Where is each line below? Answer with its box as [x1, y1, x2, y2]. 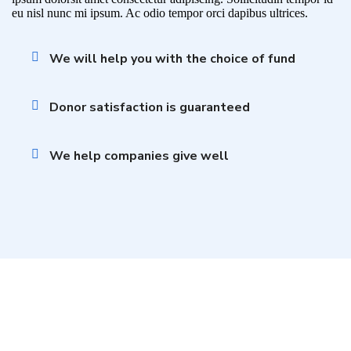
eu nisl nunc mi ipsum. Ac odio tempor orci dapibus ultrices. [12, 6, 308, 20]
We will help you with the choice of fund [49, 50, 295, 68]
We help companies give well [49, 147, 229, 165]
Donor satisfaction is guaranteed [49, 99, 250, 117]
